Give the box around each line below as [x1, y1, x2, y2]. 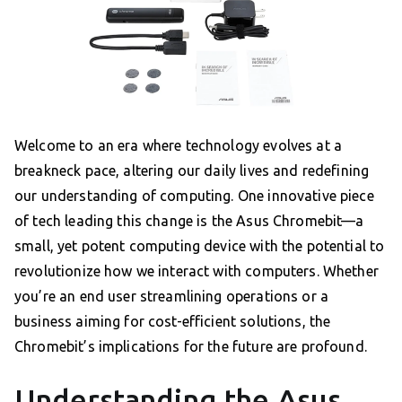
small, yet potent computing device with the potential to [14, 237, 385, 254]
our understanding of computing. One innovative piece [14, 187, 374, 204]
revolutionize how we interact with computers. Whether [14, 262, 379, 279]
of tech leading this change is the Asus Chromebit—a [14, 212, 364, 229]
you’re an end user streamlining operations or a [14, 287, 329, 304]
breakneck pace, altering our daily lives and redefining [14, 162, 370, 179]
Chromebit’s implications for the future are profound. [14, 337, 367, 354]
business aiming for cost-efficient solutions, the [14, 312, 331, 329]
